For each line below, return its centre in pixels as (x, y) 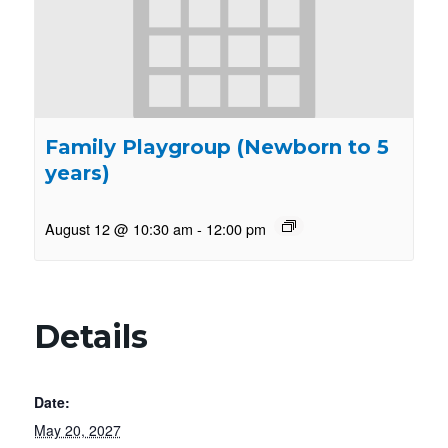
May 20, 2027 (77, 430)
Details (90, 337)
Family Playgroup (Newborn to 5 (216, 147)
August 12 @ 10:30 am (118, 229)
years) (77, 173)
